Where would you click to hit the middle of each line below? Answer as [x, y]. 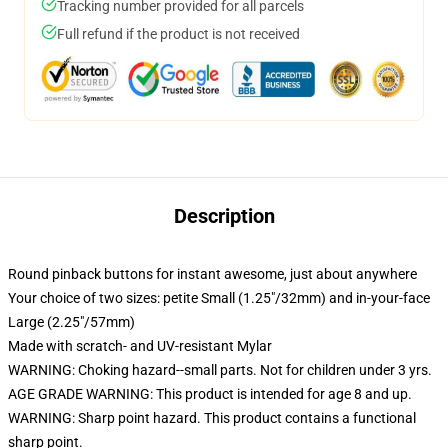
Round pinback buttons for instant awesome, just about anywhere [212, 274]
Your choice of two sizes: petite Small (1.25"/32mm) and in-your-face [219, 298]
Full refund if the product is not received [178, 34]
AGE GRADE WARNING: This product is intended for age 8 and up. [210, 394]
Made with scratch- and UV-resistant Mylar [140, 346]
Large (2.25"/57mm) [71, 322]
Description [224, 216]
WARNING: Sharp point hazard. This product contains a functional [212, 418]
